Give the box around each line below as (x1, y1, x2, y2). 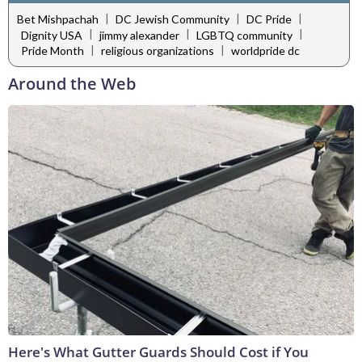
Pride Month (21, 44, 84, 58)
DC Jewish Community (116, 12, 229, 27)
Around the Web (8, 72, 136, 95)
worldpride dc (231, 44, 300, 58)
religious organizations (101, 44, 214, 58)
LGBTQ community (196, 27, 293, 42)
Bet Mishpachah (17, 12, 99, 27)
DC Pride (246, 12, 292, 27)
